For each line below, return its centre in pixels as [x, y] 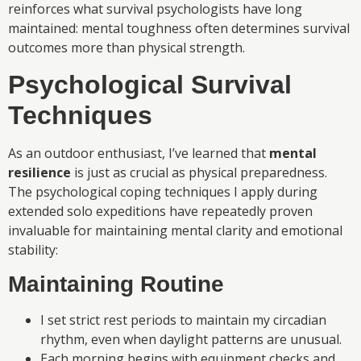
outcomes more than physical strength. [127, 48]
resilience [39, 172]
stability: [33, 249]
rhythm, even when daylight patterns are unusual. [191, 340]
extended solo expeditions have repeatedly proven [160, 211]
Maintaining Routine [116, 284]
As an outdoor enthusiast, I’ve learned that [139, 153]
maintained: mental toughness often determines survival [179, 29]
